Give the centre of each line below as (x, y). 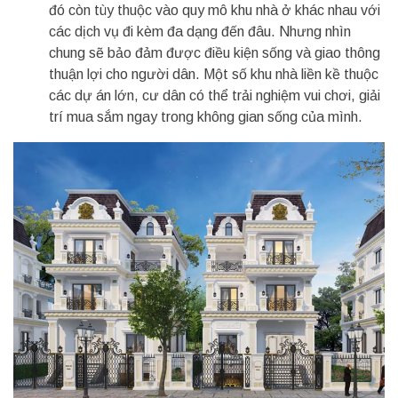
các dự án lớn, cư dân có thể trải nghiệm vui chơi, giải (215, 96)
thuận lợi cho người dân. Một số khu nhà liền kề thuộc (214, 75)
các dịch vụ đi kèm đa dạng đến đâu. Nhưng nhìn (200, 32)
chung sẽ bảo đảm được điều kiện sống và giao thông (215, 53)
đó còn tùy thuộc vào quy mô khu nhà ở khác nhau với (215, 11)
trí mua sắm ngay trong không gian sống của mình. (206, 117)
